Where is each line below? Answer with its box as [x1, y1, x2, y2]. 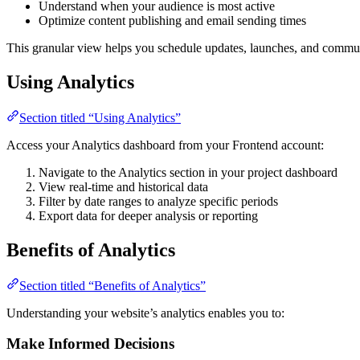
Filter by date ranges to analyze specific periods [39, 194, 278, 208]
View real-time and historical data [39, 179, 208, 194]
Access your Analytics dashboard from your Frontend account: [6, 137, 324, 152]
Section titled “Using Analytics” [19, 110, 181, 125]
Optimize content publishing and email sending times [39, 14, 306, 28]
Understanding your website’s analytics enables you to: [6, 305, 284, 320]
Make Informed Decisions [6, 335, 174, 353]
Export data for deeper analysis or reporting [39, 208, 258, 223]
